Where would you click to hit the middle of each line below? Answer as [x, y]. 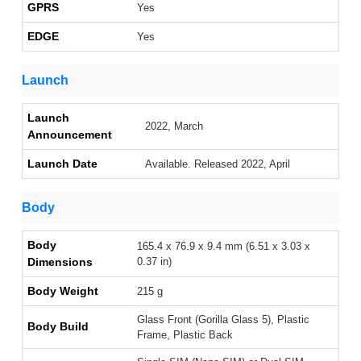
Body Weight [63, 291]
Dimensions [60, 262]
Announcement [70, 135]
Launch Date [62, 164]
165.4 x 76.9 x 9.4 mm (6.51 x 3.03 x [224, 247]
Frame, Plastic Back [185, 335]
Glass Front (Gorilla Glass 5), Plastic [223, 320]
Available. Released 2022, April [218, 164]
